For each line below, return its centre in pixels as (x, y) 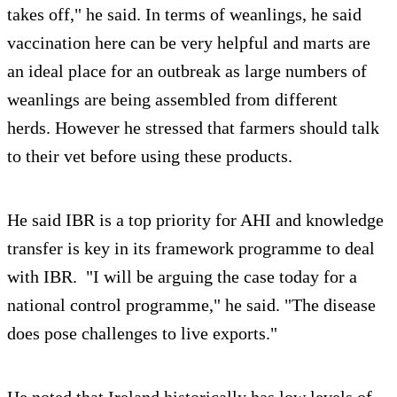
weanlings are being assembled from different (172, 100)
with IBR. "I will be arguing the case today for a (182, 277)
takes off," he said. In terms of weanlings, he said (184, 15)
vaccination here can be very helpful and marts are (189, 43)
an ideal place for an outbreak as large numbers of (187, 71)
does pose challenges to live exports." (142, 334)
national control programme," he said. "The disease (191, 305)
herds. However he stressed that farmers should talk (193, 128)
